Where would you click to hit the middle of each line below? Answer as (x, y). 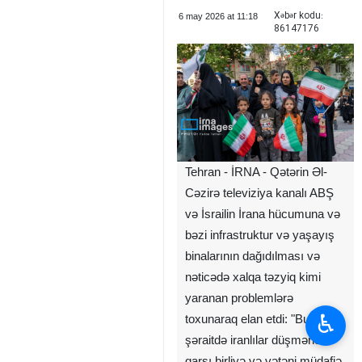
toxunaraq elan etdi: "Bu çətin (261, 319)
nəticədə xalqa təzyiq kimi (253, 277)
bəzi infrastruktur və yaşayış (260, 235)
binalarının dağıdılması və (253, 256)
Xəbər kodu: (298, 16)
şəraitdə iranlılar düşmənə (253, 340)
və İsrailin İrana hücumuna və (263, 214)
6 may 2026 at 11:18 (218, 16)
